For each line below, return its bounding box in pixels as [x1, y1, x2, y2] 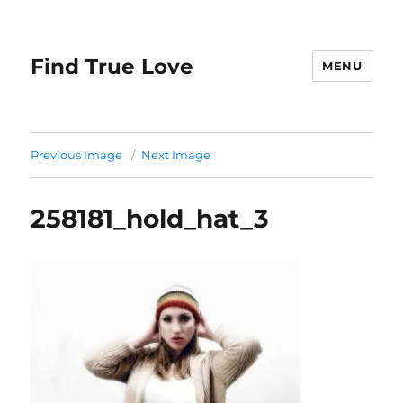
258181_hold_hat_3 [31, 203, 270, 234]
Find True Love [31, 53, 194, 79]
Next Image [141, 148, 211, 162]
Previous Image [31, 148, 123, 162]
